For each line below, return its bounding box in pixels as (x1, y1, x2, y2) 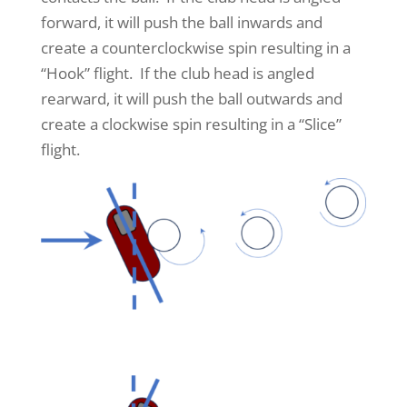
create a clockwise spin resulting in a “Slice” (40, 113, 342, 134)
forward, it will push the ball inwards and (40, 11, 323, 33)
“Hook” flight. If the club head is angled (40, 62, 314, 84)
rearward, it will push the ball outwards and (40, 87, 342, 109)
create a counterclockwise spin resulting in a (40, 36, 351, 58)
